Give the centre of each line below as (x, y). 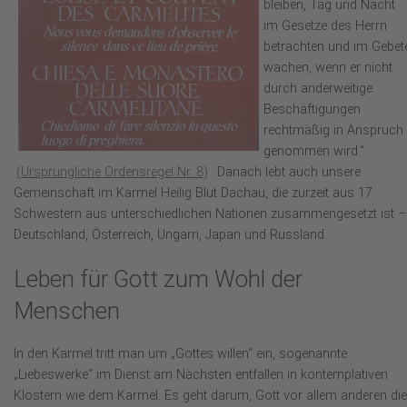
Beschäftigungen (312, 110)
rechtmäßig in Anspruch (333, 131)
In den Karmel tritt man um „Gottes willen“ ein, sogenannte (180, 354)
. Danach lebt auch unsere (286, 173)
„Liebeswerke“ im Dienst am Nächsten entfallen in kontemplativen (201, 375)
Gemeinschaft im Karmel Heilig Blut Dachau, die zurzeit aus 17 (193, 194)
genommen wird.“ (314, 152)
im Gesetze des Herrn (325, 26)
